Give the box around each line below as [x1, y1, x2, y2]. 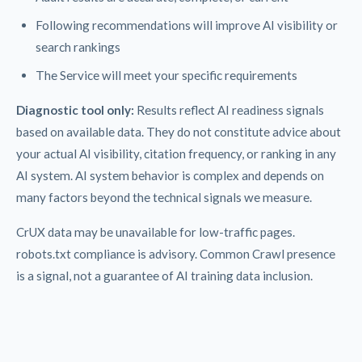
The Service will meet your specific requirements [36, 67, 297, 82]
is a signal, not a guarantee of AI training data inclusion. [16, 267, 313, 283]
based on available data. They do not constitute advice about [16, 124, 341, 139]
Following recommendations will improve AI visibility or [36, 17, 338, 32]
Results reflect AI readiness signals [134, 102, 324, 117]
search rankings [36, 39, 120, 54]
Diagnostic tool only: [16, 102, 134, 117]
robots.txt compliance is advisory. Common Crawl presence [16, 246, 335, 261]
